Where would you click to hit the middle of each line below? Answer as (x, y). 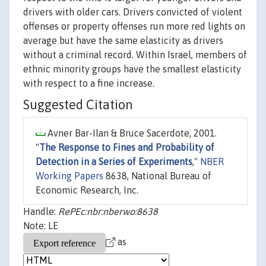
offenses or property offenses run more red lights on (134, 26)
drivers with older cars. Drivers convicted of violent (133, 12)
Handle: (41, 212)
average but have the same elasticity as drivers (123, 41)
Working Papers (69, 176)
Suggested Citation (78, 105)
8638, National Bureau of (157, 176)
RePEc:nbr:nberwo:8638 (108, 212)
